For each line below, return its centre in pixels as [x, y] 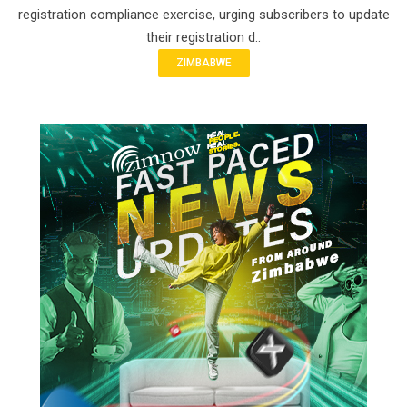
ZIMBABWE [203, 62]
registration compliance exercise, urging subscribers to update [203, 14]
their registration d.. [203, 37]
